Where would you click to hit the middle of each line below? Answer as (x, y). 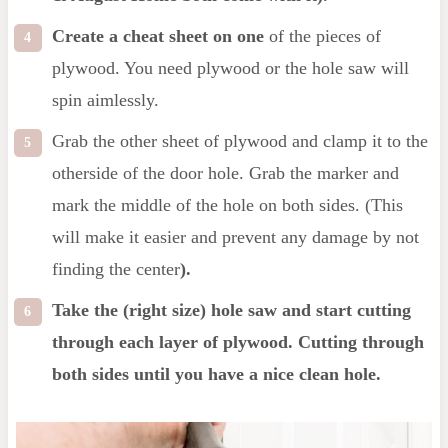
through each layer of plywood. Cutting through (237, 342)
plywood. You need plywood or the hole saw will (230, 68)
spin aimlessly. (105, 100)
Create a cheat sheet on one (157, 36)
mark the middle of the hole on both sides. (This (227, 205)
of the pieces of (322, 36)
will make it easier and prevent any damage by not (235, 237)
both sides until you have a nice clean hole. (216, 374)
